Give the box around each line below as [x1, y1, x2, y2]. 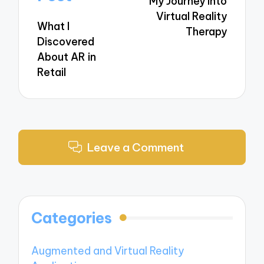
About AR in [37, 50, 97, 64]
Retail [37, 65, 67, 80]
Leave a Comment [87, 140, 184, 154]
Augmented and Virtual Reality [31, 244, 184, 258]
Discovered [37, 35, 95, 49]
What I [37, 19, 70, 34]
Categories [31, 209, 113, 228]
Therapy [185, 25, 227, 39]
